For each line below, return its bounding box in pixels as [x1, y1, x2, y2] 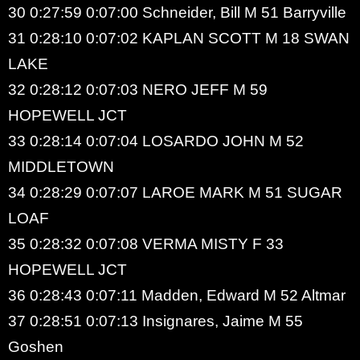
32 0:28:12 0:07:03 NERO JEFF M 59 [8, 80, 268, 98]
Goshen [8, 337, 63, 355]
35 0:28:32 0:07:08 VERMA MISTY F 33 [8, 235, 284, 252]
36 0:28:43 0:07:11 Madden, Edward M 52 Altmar [8, 286, 346, 304]
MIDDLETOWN [8, 157, 114, 175]
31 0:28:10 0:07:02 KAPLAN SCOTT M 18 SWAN [8, 29, 350, 47]
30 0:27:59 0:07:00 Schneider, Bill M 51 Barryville [8, 3, 346, 21]
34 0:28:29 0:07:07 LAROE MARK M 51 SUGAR [8, 183, 342, 201]
